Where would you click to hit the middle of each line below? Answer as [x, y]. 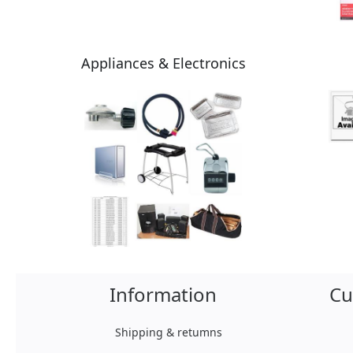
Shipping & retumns [169, 333]
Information [163, 295]
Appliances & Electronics [163, 63]
